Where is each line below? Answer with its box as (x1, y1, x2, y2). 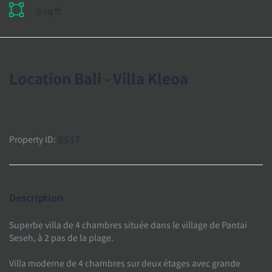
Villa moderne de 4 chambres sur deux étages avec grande (9, 256, 240, 269)
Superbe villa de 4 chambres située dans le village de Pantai (9, 218, 247, 231)
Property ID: (9, 132, 56, 145)
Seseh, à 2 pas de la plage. (9, 231, 114, 243)
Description (9, 189, 63, 205)
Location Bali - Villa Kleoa (9, 67, 188, 89)
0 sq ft (36, 4, 61, 17)
